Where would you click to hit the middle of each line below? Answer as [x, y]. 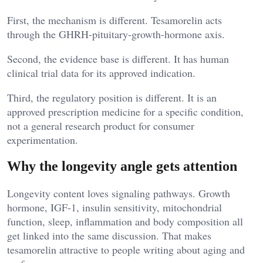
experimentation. [43, 140]
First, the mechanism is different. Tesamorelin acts [114, 20]
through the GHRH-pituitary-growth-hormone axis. [116, 34]
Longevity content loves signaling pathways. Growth [119, 193]
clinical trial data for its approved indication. [101, 73]
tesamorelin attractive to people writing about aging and [126, 249]
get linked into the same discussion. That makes [109, 235]
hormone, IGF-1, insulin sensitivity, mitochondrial [114, 207]
